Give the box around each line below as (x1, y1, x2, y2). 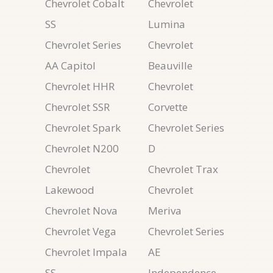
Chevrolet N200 (45, 141, 119, 155)
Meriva (148, 204, 182, 218)
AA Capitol (45, 58, 96, 73)
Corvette (148, 100, 188, 114)
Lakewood (45, 183, 94, 197)
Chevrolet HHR (45, 79, 115, 93)
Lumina (148, 17, 185, 31)
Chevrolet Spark (45, 121, 121, 135)
